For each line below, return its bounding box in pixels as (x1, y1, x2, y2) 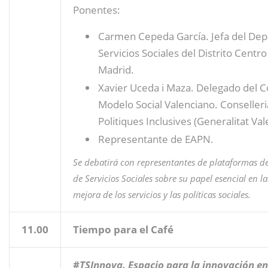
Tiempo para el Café (73, 222, 173, 236)
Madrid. (98, 62, 134, 77)
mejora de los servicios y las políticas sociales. (73, 188, 251, 200)
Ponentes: (73, 2, 120, 17)
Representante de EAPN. (98, 132, 214, 146)
